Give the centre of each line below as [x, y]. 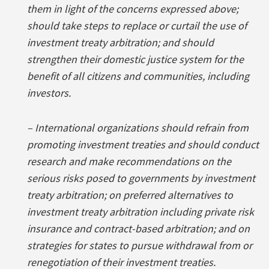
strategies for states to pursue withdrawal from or [140, 245]
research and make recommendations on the [129, 161]
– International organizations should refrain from [138, 127]
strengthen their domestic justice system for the [135, 59]
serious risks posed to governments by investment [141, 178]
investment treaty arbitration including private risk [141, 211]
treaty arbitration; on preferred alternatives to [130, 195]
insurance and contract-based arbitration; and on [138, 228]
